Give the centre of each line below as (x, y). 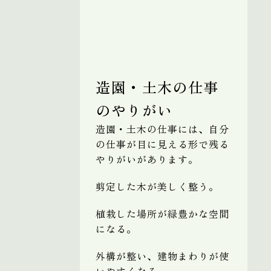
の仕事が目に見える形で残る (162, 144)
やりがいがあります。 (147, 159)
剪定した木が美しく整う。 (157, 186)
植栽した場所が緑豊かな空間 (162, 213)
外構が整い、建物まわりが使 (162, 256)
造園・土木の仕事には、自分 (162, 129)
